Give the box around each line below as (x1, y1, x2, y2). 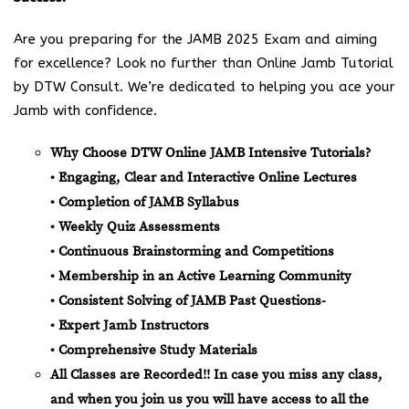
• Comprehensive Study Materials (50, 341, 257, 359)
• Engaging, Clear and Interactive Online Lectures (50, 168, 357, 186)
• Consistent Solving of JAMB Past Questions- (50, 291, 326, 309)
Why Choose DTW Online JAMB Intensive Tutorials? (50, 143, 371, 162)
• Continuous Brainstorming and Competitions (50, 242, 334, 260)
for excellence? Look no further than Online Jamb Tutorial (14, 54, 393, 71)
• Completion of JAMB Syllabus (50, 193, 239, 211)
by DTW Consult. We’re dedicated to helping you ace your (14, 78, 395, 95)
